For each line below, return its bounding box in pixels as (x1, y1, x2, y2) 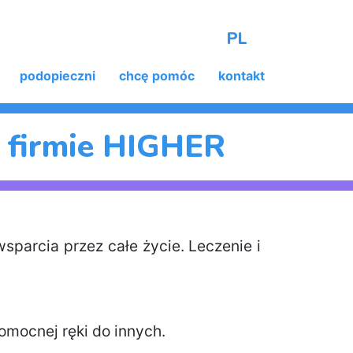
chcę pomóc (118, 67, 195, 84)
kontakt (217, 67, 265, 84)
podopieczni (19, 67, 95, 84)
